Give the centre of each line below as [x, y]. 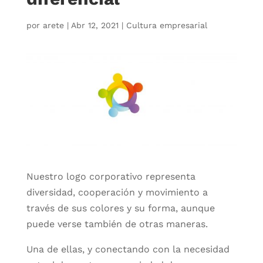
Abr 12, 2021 [95, 25]
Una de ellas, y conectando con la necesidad [128, 249]
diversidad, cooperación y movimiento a [117, 192]
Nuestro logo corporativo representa [111, 176]
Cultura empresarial [166, 25]
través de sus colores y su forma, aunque [120, 208]
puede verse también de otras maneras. [117, 224]
